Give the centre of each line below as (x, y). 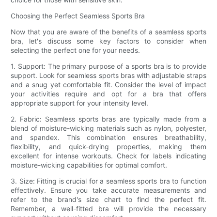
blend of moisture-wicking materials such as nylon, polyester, (108, 128)
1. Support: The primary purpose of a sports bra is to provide (108, 66)
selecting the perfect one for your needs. (76, 50)
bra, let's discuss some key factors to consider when (108, 41)
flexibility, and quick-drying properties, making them (108, 146)
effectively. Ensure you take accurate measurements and (108, 190)
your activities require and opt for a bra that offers (108, 93)
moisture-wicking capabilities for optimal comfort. (89, 165)
